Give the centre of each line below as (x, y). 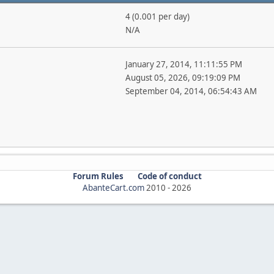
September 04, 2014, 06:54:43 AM (191, 91)
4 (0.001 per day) (157, 17)
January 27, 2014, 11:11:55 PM (183, 64)
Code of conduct (169, 176)
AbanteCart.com (113, 188)
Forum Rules (98, 176)
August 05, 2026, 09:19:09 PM (183, 78)
